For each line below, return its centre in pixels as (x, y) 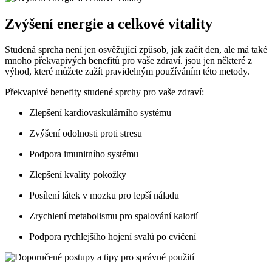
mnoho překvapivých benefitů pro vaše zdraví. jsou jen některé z (128, 60)
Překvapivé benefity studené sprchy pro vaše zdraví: (104, 92)
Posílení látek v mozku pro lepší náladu (104, 195)
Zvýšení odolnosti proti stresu (86, 133)
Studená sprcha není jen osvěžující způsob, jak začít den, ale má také (136, 49)
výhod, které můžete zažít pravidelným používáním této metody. (127, 71)
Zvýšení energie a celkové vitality (109, 23)
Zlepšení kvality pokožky (78, 174)
